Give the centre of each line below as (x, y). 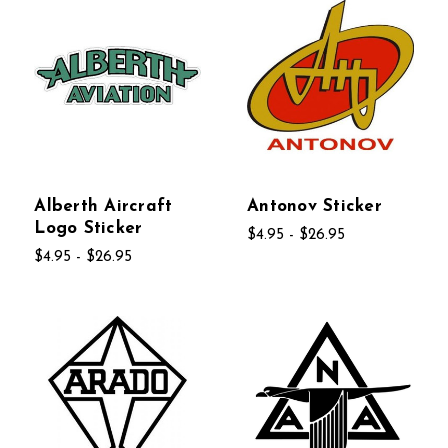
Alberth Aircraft (103, 206)
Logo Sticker (88, 228)
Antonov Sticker (314, 206)
